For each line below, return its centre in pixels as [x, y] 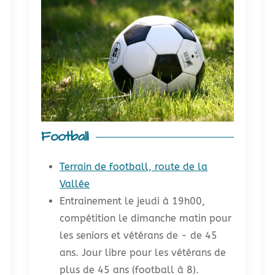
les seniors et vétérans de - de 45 [139, 235]
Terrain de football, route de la [134, 166]
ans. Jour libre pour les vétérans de [143, 252]
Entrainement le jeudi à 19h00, [133, 201]
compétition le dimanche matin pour [146, 218]
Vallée [75, 184]
